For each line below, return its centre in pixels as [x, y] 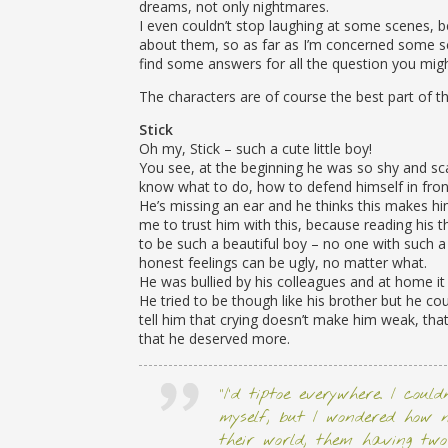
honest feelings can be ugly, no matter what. [282, 262]
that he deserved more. [214, 338]
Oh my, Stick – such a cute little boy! [255, 148]
